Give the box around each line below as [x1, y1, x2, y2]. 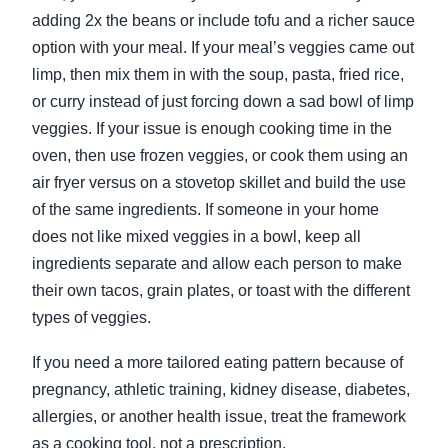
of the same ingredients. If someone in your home [32, 201, 379, 219]
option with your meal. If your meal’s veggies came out [32, 39, 414, 57]
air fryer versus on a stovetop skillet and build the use [32, 174, 406, 192]
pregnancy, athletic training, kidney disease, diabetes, [32, 380, 410, 398]
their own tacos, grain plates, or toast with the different [32, 282, 410, 300]
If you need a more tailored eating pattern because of [32, 353, 403, 371]
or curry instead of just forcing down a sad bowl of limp [32, 93, 414, 111]
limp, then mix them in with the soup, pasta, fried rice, [32, 66, 404, 84]
